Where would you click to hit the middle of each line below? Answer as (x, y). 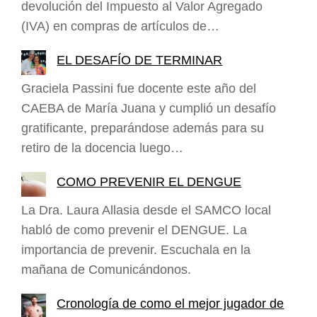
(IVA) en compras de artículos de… (120, 26)
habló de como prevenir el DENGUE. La (134, 230)
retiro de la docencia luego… (102, 148)
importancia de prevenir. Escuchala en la (136, 249)
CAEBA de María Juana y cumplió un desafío (149, 108)
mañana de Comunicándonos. (106, 269)
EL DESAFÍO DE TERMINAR (140, 60)
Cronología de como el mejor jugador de (171, 303)
